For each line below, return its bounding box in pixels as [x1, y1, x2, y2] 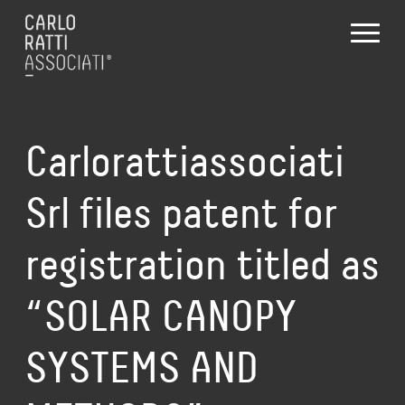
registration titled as [25, 240, 380, 289]
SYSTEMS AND [25, 343, 259, 392]
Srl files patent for [25, 188, 337, 238]
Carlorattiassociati [25, 137, 344, 186]
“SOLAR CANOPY [25, 291, 297, 341]
